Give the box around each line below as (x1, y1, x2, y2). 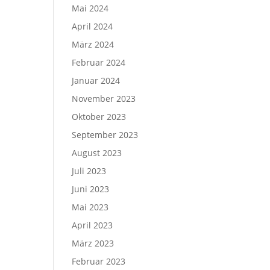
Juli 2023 (72, 165, 107, 177)
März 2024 (72, 39, 115, 50)
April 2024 (72, 20, 113, 32)
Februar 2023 (72, 256, 126, 267)
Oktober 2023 (72, 111, 127, 122)
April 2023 (72, 219, 113, 231)
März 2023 (72, 237, 115, 249)
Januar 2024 (72, 75, 121, 86)
